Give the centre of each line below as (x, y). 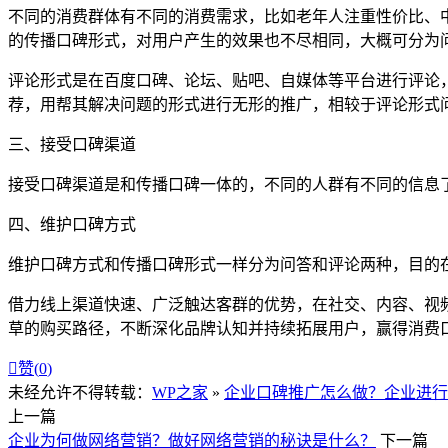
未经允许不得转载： (80, 392)
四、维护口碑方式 (72, 224)
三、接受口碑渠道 (72, 144)
